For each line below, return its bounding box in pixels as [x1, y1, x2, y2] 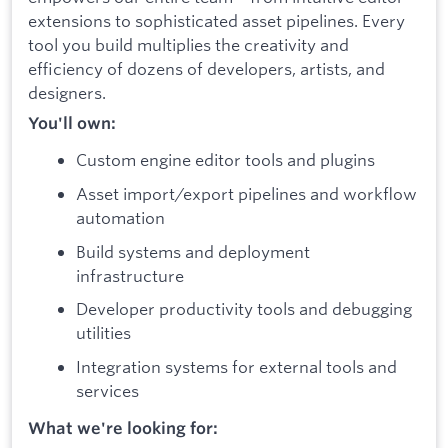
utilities [76, 322, 131, 344]
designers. [28, 82, 106, 104]
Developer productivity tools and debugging [76, 298, 412, 320]
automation [76, 206, 165, 228]
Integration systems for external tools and [76, 355, 397, 377]
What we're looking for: [28, 418, 218, 439]
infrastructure [76, 264, 184, 286]
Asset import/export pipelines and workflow [76, 182, 417, 204]
